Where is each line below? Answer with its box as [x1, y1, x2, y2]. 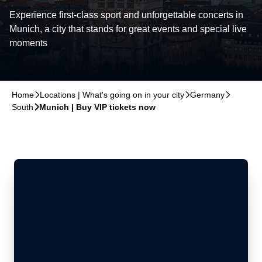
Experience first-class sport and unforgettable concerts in [9, 10, 243, 20]
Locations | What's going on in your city [40, 90, 184, 99]
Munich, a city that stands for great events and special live [9, 24, 247, 34]
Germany [190, 90, 225, 99]
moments [9, 38, 47, 48]
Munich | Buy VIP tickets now [39, 102, 156, 112]
